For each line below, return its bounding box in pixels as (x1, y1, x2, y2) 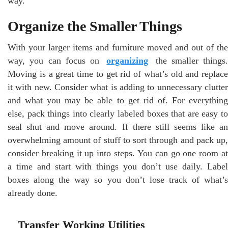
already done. (8, 187, 58, 198)
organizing (106, 55, 149, 66)
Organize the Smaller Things (8, 18, 182, 34)
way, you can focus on (8, 55, 104, 66)
